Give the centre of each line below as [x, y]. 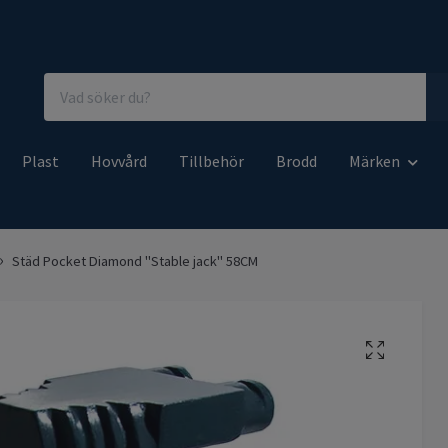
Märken [374, 161]
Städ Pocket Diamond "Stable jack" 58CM [135, 261]
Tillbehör [211, 161]
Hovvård [119, 161]
